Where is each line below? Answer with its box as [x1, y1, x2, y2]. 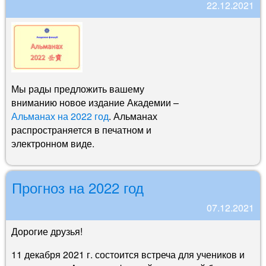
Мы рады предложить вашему [11, 81, 144, 96]
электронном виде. [11, 136, 94, 150]
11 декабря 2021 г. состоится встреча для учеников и [11, 247, 245, 261]
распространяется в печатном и [11, 122, 151, 137]
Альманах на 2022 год [11, 109, 109, 123]
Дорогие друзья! [11, 224, 83, 238]
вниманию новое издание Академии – [11, 95, 179, 109]
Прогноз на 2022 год [12, 176, 144, 198]
